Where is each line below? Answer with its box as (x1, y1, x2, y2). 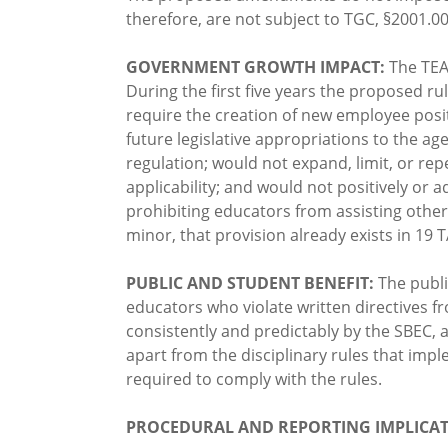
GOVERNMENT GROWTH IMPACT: (126, 56, 389, 79)
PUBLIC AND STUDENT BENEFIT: (126, 272, 378, 295)
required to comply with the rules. (126, 368, 382, 391)
